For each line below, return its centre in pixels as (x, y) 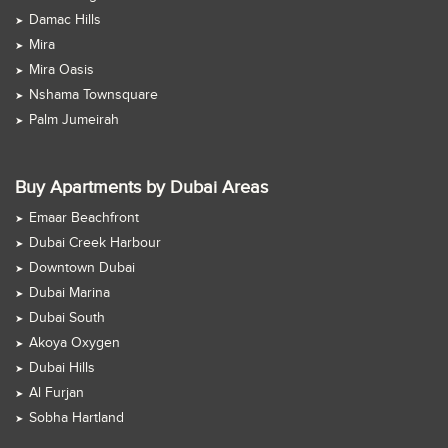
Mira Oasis (61, 70)
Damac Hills (65, 20)
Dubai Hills (62, 368)
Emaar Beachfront (84, 218)
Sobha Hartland (76, 418)
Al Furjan (56, 393)
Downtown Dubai (82, 268)
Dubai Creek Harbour (95, 243)
